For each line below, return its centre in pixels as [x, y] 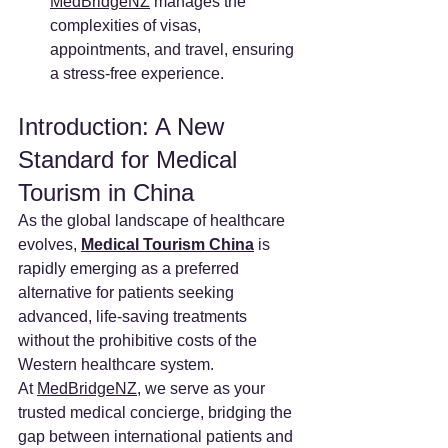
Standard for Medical [131, 159]
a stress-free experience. [137, 73]
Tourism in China [106, 192]
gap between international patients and [157, 436]
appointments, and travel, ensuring [174, 49]
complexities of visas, [127, 25]
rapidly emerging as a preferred [130, 268]
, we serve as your [203, 388]
